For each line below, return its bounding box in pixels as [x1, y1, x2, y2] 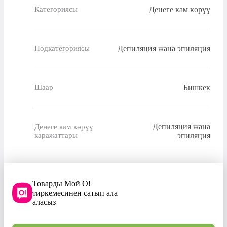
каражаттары [34, 131, 78, 139]
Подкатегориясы [34, 44, 90, 53]
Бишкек [183, 83, 210, 92]
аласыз [32, 197, 56, 206]
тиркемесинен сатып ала [32, 188, 118, 197]
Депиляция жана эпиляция [118, 44, 210, 53]
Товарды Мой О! [32, 179, 91, 188]
